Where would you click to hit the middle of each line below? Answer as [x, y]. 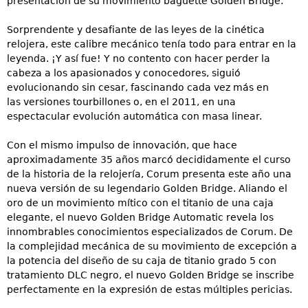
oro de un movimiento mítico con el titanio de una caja [140, 203]
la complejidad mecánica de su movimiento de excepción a [152, 246]
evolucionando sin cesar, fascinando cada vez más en [138, 88]
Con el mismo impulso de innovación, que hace [122, 145]
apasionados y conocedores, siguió [155, 73]
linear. [247, 117]
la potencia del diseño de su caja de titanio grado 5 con [142, 261]
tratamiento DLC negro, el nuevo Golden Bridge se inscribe [151, 275]
